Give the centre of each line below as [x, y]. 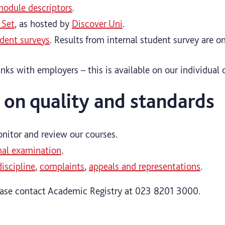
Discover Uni [97, 23]
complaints [62, 166]
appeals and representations [145, 166]
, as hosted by [43, 23]
